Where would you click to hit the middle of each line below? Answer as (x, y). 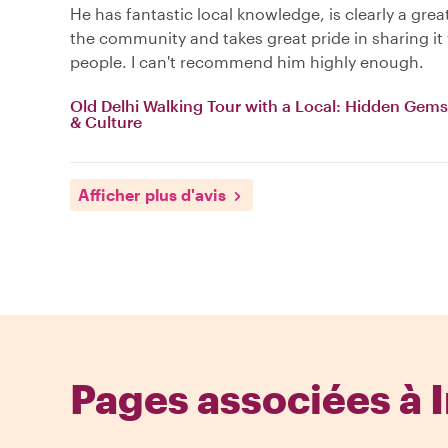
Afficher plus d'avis (152, 195)
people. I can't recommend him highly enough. (247, 62)
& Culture (106, 122)
